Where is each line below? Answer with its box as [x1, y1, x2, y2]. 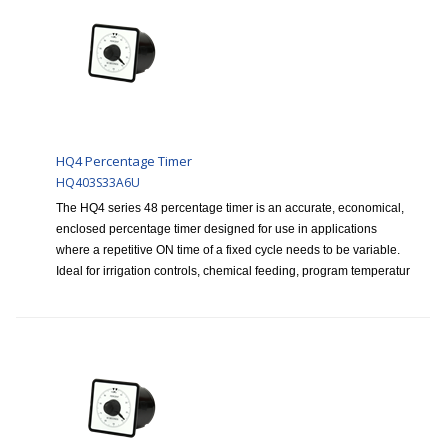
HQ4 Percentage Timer [56, 152, 192, 171]
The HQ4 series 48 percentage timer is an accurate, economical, [56, 201, 404, 216]
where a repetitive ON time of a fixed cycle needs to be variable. [56, 243, 400, 258]
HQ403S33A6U [56, 174, 140, 192]
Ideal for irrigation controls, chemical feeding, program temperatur [56, 264, 410, 279]
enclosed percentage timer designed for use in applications [56, 222, 377, 237]
